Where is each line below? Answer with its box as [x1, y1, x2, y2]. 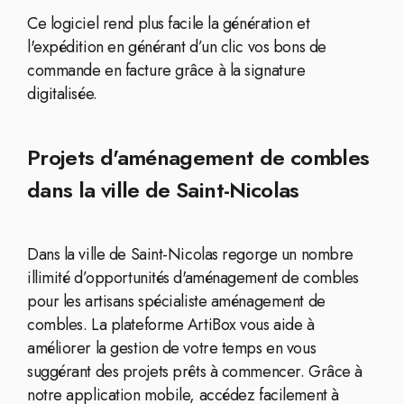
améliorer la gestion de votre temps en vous [27, 336, 317, 360]
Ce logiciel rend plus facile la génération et [27, 12, 310, 35]
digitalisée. [27, 82, 97, 106]
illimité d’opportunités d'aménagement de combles [27, 266, 359, 289]
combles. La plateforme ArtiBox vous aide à [27, 313, 315, 336]
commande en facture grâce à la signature [27, 59, 306, 82]
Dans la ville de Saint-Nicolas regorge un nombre [27, 243, 353, 266]
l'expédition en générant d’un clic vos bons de [27, 35, 326, 59]
